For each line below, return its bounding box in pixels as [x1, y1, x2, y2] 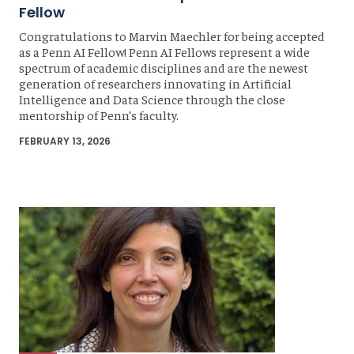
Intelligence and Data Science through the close [19, 91, 285, 107]
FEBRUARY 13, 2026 [19, 134, 111, 149]
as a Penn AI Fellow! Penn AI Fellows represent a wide [19, 43, 310, 60]
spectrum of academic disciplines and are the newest [19, 59, 308, 76]
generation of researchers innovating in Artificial [19, 75, 292, 92]
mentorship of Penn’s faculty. [19, 107, 179, 123]
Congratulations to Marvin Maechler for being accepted [19, 28, 325, 44]
